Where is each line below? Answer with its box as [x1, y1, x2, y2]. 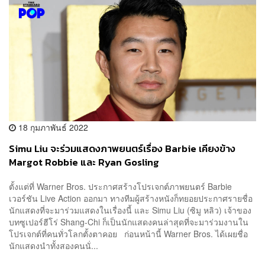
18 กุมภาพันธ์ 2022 [16, 121, 88, 133]
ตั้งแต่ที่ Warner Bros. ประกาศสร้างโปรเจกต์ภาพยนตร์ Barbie [9, 180, 232, 193]
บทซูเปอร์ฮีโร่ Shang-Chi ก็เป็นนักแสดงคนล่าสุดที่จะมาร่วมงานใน [9, 216, 248, 228]
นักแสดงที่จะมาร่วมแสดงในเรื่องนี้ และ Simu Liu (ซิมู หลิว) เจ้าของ [9, 204, 251, 216]
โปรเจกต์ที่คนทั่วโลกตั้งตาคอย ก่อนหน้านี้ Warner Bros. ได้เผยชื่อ [9, 228, 248, 240]
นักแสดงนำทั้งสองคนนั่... [9, 240, 98, 252]
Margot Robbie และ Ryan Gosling [9, 154, 159, 170]
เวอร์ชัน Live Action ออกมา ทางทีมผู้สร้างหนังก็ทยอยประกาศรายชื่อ [9, 192, 253, 205]
